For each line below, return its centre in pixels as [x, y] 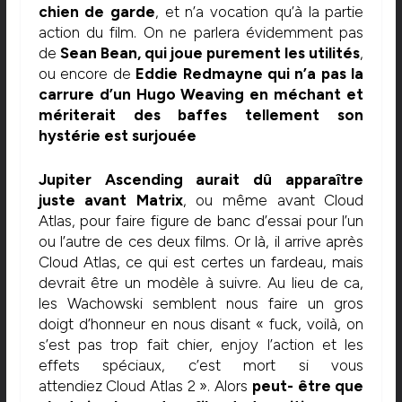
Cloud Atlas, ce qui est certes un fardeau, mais [201, 262]
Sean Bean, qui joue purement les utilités [210, 53]
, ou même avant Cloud [273, 200]
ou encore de [87, 74]
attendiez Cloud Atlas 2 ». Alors [145, 385]
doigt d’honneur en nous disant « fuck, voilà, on [201, 323]
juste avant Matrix [110, 200]
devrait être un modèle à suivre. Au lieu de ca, [201, 282]
